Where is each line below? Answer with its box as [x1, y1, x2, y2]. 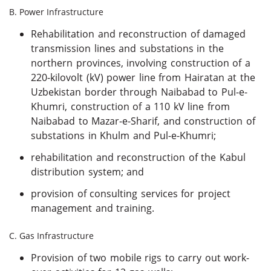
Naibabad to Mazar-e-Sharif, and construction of [31, 114, 255, 128]
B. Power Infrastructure [9, 6, 103, 18]
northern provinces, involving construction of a [31, 56, 250, 70]
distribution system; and [31, 165, 144, 178]
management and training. [31, 201, 154, 215]
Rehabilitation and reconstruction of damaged [31, 27, 246, 41]
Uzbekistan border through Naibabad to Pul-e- [31, 85, 247, 99]
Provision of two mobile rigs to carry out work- [31, 251, 249, 264]
